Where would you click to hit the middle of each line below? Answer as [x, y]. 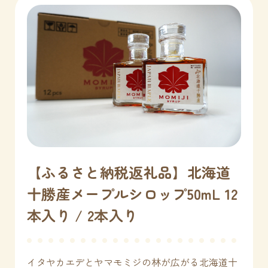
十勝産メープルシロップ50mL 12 [133, 193]
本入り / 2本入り [83, 215]
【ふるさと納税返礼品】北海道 [129, 172]
